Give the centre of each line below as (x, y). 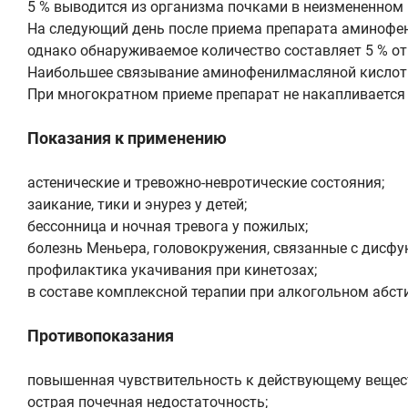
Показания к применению (127, 138)
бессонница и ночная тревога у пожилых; (168, 226)
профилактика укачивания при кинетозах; (172, 270)
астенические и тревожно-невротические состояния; (206, 182)
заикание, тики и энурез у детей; (137, 204)
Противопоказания (101, 335)
